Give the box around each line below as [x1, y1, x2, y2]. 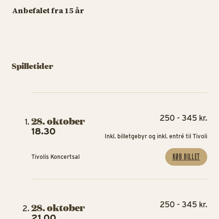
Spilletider [12, 60, 53, 72]
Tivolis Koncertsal [31, 153, 80, 161]
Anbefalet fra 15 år [12, 4, 84, 16]
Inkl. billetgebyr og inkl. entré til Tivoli [105, 132, 207, 140]
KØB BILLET [172, 152, 200, 162]
